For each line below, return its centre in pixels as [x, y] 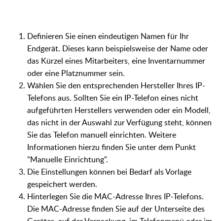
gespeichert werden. [62, 184]
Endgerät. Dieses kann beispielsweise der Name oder [118, 48]
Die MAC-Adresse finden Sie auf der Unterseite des [116, 208]
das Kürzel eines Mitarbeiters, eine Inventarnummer [116, 60]
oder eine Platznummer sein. [76, 73]
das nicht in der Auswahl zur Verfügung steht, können [119, 122]
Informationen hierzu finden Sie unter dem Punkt [111, 147]
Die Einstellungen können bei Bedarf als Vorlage [109, 171]
